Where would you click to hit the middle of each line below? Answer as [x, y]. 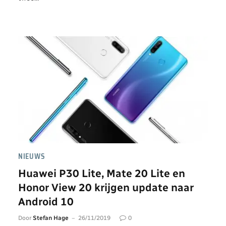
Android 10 [46, 201]
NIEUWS [32, 156]
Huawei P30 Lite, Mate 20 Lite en [102, 173]
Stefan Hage [51, 218]
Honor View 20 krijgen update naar [106, 187]
